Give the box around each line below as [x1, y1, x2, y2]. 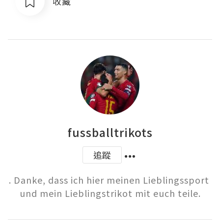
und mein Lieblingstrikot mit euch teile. [19, 187, 201, 200]
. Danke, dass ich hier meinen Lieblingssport [8, 173, 209, 187]
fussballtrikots [67, 124, 153, 141]
